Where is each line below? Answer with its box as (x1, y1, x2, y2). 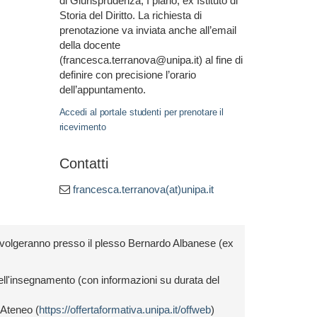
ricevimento (59, 122, 106, 132)
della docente (59, 39, 120, 51)
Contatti (59, 156, 108, 171)
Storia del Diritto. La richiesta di (59, 9, 202, 21)
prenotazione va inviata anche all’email (59, 24, 236, 36)
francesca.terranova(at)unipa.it (72, 183, 214, 195)
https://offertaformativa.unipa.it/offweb (39, 304, 211, 316)
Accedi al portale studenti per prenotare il (59, 107, 224, 117)
